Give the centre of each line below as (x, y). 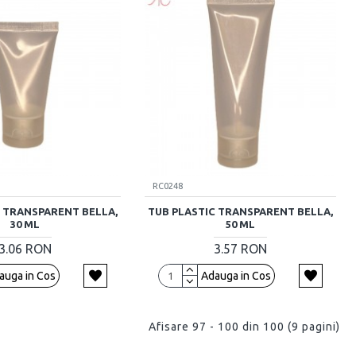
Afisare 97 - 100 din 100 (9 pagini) (244, 326)
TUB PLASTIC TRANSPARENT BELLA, (240, 211)
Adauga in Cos (236, 275)
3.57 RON (240, 248)
